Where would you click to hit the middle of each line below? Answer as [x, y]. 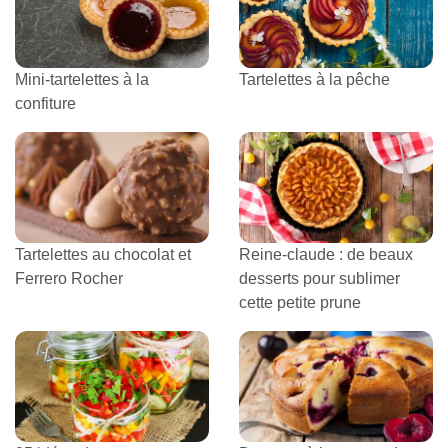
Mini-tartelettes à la [82, 80]
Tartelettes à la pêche [314, 80]
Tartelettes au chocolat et [103, 255]
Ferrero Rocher [69, 279]
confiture [45, 104]
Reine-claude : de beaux [326, 255]
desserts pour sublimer [319, 279]
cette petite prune [300, 303]
